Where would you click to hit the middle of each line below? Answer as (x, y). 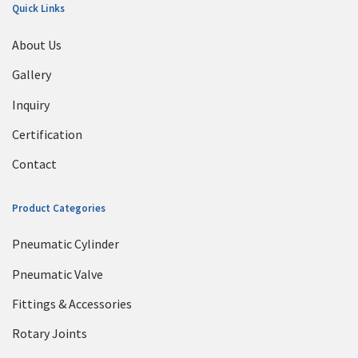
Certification (47, 135)
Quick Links (38, 9)
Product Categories (59, 208)
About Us (37, 44)
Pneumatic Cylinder (66, 244)
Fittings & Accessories (72, 304)
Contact (34, 164)
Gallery (32, 75)
